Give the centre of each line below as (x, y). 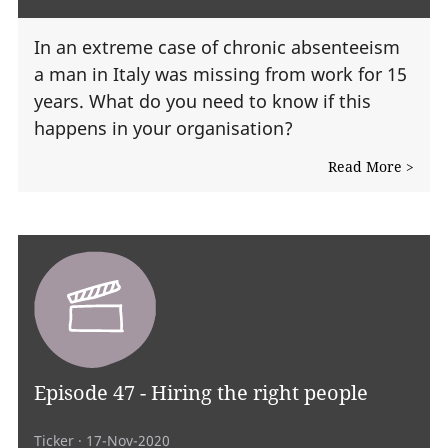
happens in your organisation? (163, 127)
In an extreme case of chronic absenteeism (217, 46)
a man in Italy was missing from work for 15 (220, 73)
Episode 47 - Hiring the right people (201, 391)
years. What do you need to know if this (202, 100)
